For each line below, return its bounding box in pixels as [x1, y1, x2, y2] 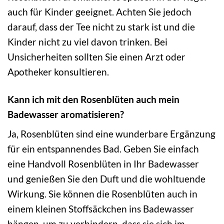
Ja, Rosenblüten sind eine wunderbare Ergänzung [7, 128, 215, 140]
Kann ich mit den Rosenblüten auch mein [7, 93, 179, 105]
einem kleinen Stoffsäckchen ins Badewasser [7, 203, 194, 215]
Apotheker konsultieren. [7, 65, 109, 77]
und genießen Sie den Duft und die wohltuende [7, 173, 205, 185]
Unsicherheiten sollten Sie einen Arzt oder [7, 50, 185, 62]
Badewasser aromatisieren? [7, 108, 124, 120]
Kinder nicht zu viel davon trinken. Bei [7, 35, 167, 47]
